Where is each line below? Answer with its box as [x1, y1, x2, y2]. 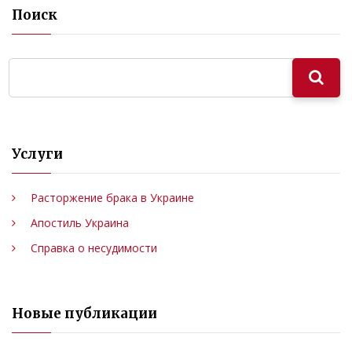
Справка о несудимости [31, 240, 157, 255]
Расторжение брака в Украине [31, 190, 194, 205]
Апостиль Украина [31, 215, 129, 230]
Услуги [12, 145, 63, 163]
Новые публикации [12, 305, 157, 322]
